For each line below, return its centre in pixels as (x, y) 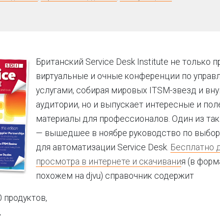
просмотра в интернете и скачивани (109, 162)
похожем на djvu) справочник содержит (115, 176)
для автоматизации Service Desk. (103, 147)
